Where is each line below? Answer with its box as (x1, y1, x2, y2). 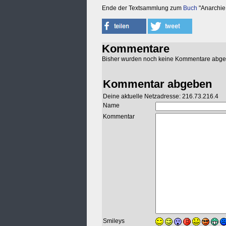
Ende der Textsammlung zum (102, 5, 183, 12)
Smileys (103, 217, 125, 225)
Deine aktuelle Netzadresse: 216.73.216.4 (103, 93, 218, 100)
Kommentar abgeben (103, 78, 212, 91)
